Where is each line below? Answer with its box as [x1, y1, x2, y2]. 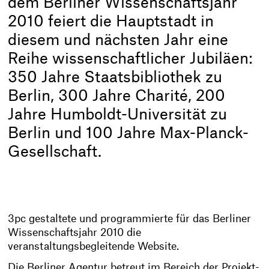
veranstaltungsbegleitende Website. [8, 241, 180, 252]
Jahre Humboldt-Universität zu [8, 107, 228, 122]
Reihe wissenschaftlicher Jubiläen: [8, 51, 253, 67]
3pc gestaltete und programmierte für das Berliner [8, 214, 252, 225]
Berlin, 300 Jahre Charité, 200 [8, 88, 226, 104]
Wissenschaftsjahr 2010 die [8, 228, 142, 238]
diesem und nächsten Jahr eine [8, 32, 229, 48]
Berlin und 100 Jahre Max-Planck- [8, 125, 249, 141]
